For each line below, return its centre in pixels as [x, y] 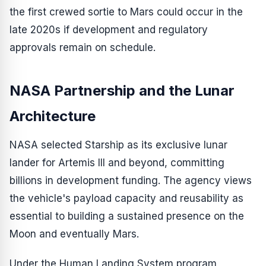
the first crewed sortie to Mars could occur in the [126, 12]
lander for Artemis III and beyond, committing [117, 163]
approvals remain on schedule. [83, 47]
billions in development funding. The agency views [131, 180]
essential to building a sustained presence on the [127, 216]
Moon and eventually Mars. [74, 234]
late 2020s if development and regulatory [109, 30]
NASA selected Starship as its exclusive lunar [118, 145]
